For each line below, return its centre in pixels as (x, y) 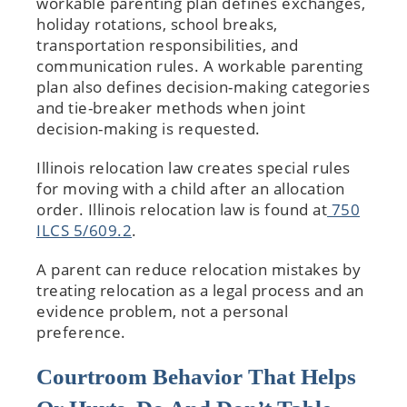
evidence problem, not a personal (162, 311)
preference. (81, 332)
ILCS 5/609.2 (84, 230)
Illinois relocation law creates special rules (194, 167)
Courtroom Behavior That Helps (196, 376)
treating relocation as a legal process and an (200, 290)
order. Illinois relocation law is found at (182, 209)
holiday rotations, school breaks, (157, 24)
